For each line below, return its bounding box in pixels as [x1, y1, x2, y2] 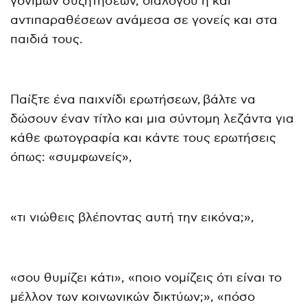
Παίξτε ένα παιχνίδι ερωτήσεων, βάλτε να [10, 92, 256, 107]
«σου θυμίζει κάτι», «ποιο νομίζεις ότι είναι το [10, 270, 282, 285]
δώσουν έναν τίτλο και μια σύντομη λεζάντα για [10, 111, 295, 126]
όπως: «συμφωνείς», [10, 149, 133, 164]
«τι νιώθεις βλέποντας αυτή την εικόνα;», [10, 210, 255, 225]
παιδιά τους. [10, 32, 84, 47]
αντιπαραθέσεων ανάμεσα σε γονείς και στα [10, 12, 278, 27]
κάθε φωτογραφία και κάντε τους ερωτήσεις [10, 130, 277, 145]
